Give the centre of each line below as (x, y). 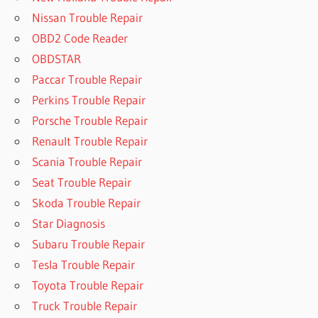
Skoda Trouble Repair (87, 203)
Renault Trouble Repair (90, 141)
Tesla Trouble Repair (84, 265)
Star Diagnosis (69, 224)
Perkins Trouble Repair (89, 100)
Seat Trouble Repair (82, 182)
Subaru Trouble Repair (89, 244)
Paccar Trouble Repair (87, 79)
